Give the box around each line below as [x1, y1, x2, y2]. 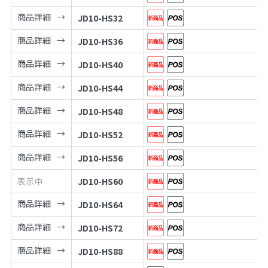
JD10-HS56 [77, 151, 123, 164]
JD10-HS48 [77, 105, 123, 117]
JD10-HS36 [77, 35, 123, 47]
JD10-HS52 [77, 128, 123, 141]
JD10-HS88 [77, 245, 123, 257]
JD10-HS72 [77, 221, 123, 234]
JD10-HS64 [77, 198, 123, 211]
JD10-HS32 [77, 11, 123, 24]
